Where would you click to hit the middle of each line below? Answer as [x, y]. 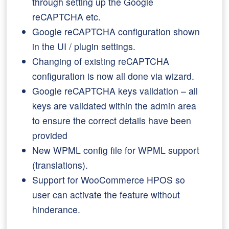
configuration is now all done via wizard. [113, 76]
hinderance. [56, 209]
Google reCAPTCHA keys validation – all [115, 91]
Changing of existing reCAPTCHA [101, 61]
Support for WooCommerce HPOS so [109, 180]
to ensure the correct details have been [112, 120]
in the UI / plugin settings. [84, 46]
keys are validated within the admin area [114, 106]
